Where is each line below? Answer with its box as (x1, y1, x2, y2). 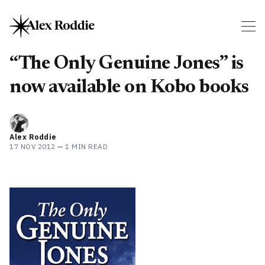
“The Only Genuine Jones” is (9, 54, 244, 73)
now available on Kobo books (9, 77, 249, 97)
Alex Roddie (9, 132, 57, 141)
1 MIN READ (65, 141, 108, 151)
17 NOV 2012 (9, 141, 56, 151)
